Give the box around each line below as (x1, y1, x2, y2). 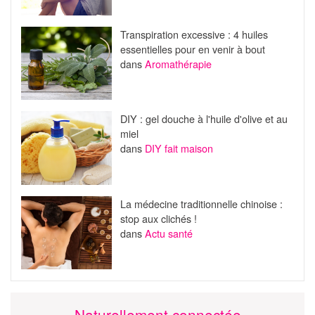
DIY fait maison (144, 141, 213, 156)
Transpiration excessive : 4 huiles (120, 26, 268, 41)
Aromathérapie (144, 56, 212, 71)
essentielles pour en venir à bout (120, 41, 265, 56)
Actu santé (144, 225, 193, 240)
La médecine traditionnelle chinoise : (120, 195, 283, 211)
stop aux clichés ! (120, 210, 197, 226)
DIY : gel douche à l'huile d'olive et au (120, 111, 288, 127)
